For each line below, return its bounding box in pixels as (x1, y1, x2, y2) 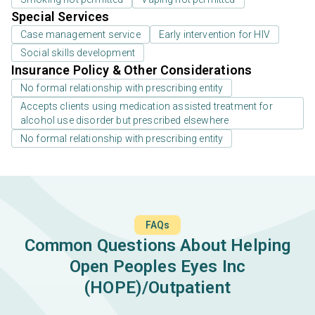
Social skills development (20, 47, 135, 59)
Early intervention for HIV (158, 29, 270, 41)
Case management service (20, 29, 141, 41)
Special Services (11, 9, 110, 25)
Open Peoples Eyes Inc (69, 257, 246, 277)
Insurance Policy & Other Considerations (11, 63, 252, 78)
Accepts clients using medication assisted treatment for (20, 101, 273, 112)
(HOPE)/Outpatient (84, 278, 231, 298)
